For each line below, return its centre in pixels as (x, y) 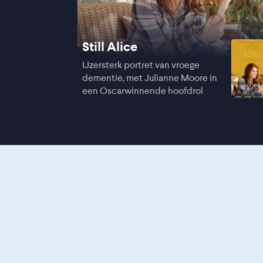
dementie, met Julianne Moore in (150, 78)
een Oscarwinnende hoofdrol (143, 91)
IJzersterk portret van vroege (141, 65)
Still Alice (110, 47)
